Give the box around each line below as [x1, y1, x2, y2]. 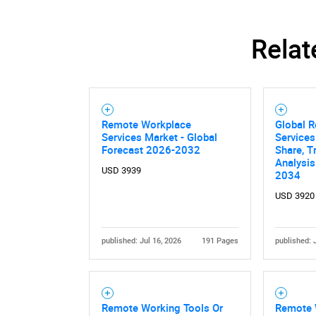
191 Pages [202, 236, 239, 246]
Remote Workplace [101, 117, 191, 132]
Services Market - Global [101, 130, 217, 145]
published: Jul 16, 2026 [101, 236, 181, 246]
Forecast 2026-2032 [101, 142, 200, 157]
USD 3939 [101, 165, 141, 176]
